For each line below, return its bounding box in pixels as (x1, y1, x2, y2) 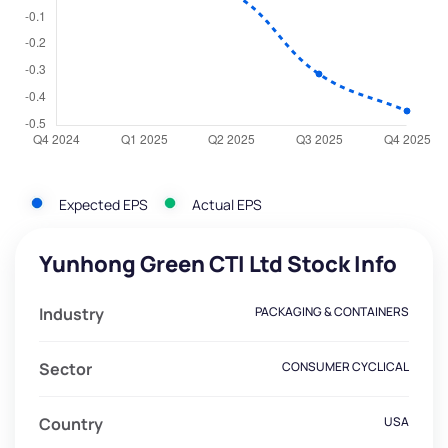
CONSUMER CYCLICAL (282, 358, 409, 376)
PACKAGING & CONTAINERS (255, 303, 409, 321)
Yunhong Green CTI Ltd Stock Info (39, 249, 397, 280)
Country (39, 413, 103, 436)
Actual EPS (192, 194, 262, 214)
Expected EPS (59, 194, 148, 214)
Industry (39, 303, 104, 326)
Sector (39, 358, 92, 381)
